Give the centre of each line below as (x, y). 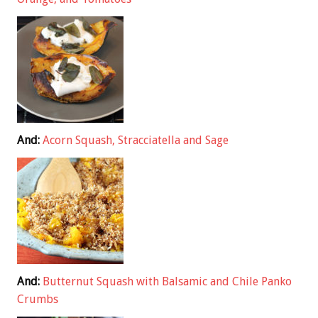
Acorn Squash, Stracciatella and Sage (136, 140)
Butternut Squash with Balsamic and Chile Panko (167, 281)
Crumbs (38, 299)
